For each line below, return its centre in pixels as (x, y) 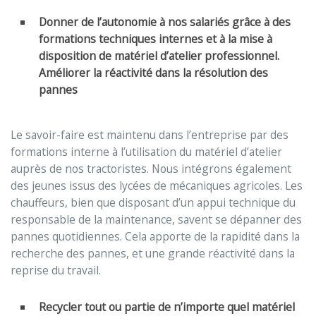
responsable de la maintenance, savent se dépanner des (156, 219)
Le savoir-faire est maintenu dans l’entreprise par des (150, 134)
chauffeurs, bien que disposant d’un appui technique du (153, 202)
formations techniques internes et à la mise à (156, 39)
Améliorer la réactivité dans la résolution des (153, 73)
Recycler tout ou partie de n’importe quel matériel (167, 306)
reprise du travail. (56, 270)
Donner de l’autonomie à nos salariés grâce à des (165, 22)
